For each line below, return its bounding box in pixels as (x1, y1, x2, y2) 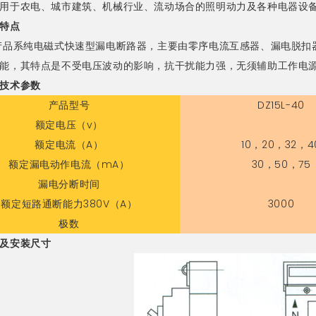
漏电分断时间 (38, 176, 100, 191)
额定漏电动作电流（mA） (8, 157, 130, 171)
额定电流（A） (35, 137, 104, 152)
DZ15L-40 (257, 97, 305, 112)
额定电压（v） (35, 117, 104, 132)
